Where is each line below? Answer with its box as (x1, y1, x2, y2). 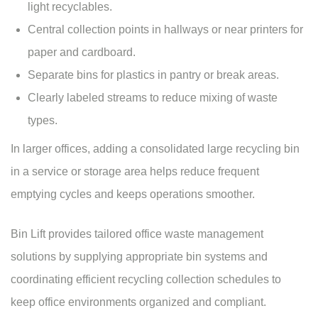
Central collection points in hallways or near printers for (28, 23, 303, 36)
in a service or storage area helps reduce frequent (11, 165, 259, 178)
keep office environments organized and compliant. (11, 296, 266, 309)
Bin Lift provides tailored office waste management (11, 228, 263, 241)
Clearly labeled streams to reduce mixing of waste (28, 92, 278, 104)
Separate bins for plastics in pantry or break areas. (28, 69, 279, 82)
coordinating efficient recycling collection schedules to (11, 273, 281, 286)
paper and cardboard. (28, 46, 136, 59)
